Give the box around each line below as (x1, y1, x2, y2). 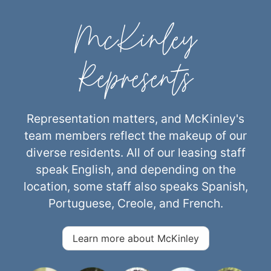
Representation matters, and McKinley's (27, 111, 244, 126)
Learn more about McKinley (72, 232, 199, 244)
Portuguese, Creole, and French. (48, 195, 223, 211)
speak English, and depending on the (35, 162, 236, 177)
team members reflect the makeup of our (24, 128, 247, 143)
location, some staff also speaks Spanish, (23, 178, 248, 194)
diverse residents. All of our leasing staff (25, 145, 246, 160)
